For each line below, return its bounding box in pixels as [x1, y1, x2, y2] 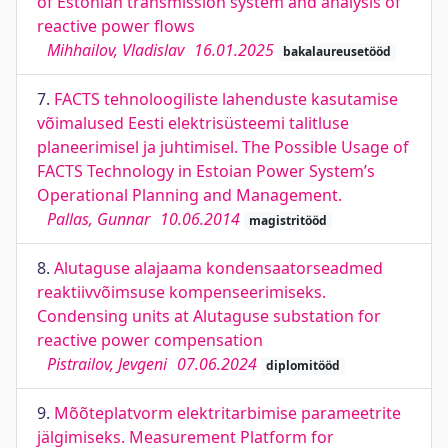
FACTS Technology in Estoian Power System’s [37, 160, 375, 182]
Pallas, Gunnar [47, 208, 150, 230]
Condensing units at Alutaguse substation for [37, 305, 381, 327]
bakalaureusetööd [282, 43, 391, 60]
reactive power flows [37, 15, 195, 37]
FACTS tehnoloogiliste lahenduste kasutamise [54, 88, 398, 110]
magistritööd [248, 212, 327, 229]
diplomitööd [265, 357, 340, 374]
